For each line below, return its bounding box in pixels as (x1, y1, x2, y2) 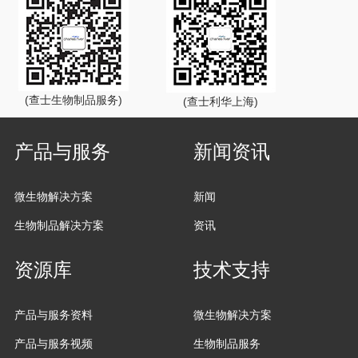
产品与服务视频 (14, 336, 93, 350)
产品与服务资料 (14, 308, 93, 321)
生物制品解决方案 (14, 218, 104, 232)
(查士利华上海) (183, 94, 259, 108)
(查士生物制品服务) (25, 93, 123, 106)
